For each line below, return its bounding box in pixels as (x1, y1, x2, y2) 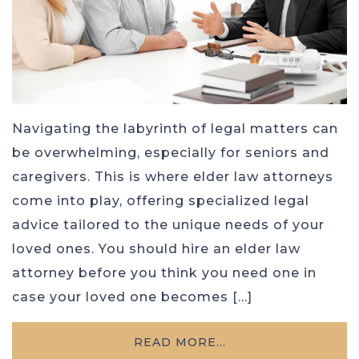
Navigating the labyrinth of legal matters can (12, 121, 338, 137)
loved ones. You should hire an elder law (12, 241, 301, 257)
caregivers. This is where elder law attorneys (12, 169, 333, 185)
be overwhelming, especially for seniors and (12, 145, 329, 161)
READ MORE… (133, 335, 226, 350)
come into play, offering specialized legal (12, 193, 309, 209)
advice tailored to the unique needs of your (12, 217, 325, 233)
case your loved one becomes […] (12, 289, 252, 305)
